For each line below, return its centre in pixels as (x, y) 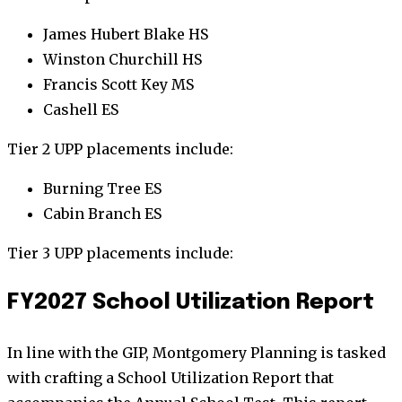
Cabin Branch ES (102, 214)
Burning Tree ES (102, 189)
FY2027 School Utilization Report (191, 303)
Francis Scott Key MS (118, 85)
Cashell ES (81, 110)
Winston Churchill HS (122, 60)
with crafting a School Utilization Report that (170, 377)
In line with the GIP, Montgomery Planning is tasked (197, 352)
